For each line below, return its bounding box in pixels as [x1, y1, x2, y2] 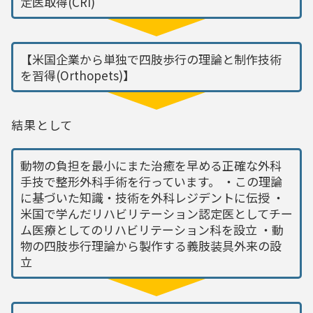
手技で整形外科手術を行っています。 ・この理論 [20, 172, 282, 190]
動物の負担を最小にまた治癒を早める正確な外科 [20, 156, 282, 174]
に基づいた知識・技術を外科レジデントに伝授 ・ [20, 188, 284, 206]
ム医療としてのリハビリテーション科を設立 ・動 [20, 220, 284, 238]
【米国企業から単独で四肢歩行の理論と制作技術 [20, 50, 282, 68]
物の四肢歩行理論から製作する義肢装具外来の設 [20, 236, 282, 254]
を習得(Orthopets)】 [20, 66, 135, 84]
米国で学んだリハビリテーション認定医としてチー [20, 204, 293, 222]
